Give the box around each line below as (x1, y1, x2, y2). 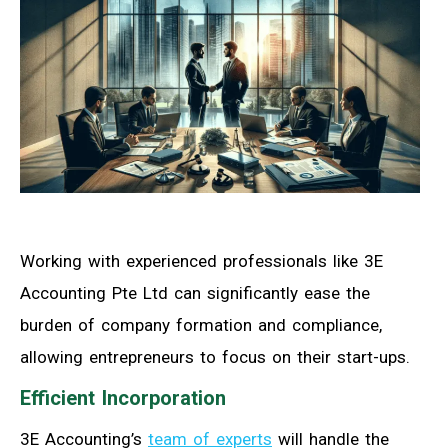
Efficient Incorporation (20, 385, 226, 410)
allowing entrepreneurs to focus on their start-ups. (20, 346, 410, 367)
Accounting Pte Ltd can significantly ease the (20, 282, 370, 303)
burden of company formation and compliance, (20, 314, 382, 335)
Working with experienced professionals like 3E (20, 250, 383, 271)
